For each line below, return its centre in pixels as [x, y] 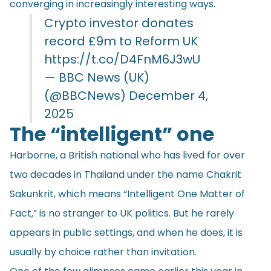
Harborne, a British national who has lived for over [127, 155]
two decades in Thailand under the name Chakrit [126, 174]
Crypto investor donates [119, 23]
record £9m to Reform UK [121, 41]
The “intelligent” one [112, 134]
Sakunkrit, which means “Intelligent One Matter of [127, 194]
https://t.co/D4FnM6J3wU [122, 59]
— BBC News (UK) [97, 77]
